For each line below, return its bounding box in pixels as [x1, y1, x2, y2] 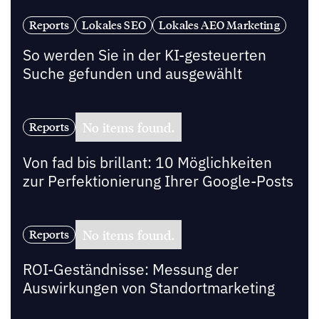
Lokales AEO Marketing [159, 18, 280, 33]
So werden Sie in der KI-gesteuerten [22, 45, 266, 65]
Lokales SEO [82, 18, 147, 33]
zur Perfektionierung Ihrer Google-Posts [22, 171, 293, 191]
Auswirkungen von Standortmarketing [22, 278, 275, 298]
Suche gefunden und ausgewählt [22, 63, 242, 83]
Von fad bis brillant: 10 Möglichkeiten [22, 152, 272, 172]
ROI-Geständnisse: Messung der [22, 260, 239, 280]
